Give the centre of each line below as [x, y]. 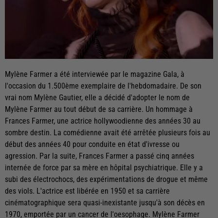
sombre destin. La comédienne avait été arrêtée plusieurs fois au [108, 133]
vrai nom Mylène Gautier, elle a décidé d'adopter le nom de [97, 98]
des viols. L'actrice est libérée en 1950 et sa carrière [87, 191]
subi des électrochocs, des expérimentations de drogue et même [106, 180]
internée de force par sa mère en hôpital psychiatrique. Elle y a [104, 168]
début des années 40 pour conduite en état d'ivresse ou [92, 145]
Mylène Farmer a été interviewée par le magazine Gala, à [95, 74]
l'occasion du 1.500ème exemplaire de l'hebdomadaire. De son [103, 86]
